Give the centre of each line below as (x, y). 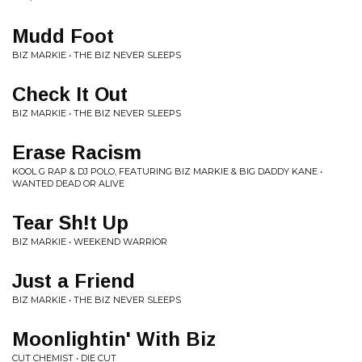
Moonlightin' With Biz (114, 339)
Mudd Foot (63, 36)
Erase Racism (77, 152)
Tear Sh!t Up (70, 223)
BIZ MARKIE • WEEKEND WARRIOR (90, 242)
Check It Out (70, 94)
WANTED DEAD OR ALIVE (68, 183)
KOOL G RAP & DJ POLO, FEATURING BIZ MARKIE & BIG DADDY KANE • (167, 171)
